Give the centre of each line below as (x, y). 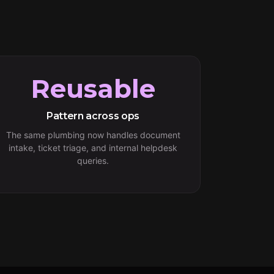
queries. (93, 161)
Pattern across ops (93, 116)
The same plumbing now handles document (93, 135)
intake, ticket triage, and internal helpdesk (93, 148)
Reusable (93, 89)
